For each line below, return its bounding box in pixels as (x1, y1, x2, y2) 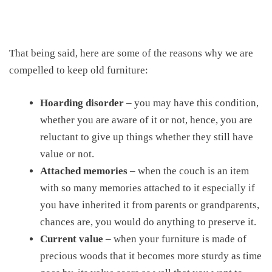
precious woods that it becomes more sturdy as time (40, 250, 262, 262)
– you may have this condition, (124, 97, 259, 109)
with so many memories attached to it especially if (40, 182, 255, 194)
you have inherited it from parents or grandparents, (40, 199, 259, 211)
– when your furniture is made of (103, 233, 246, 245)
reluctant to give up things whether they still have (40, 131, 253, 143)
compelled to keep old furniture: (9, 64, 148, 76)
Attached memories (40, 165, 130, 177)
